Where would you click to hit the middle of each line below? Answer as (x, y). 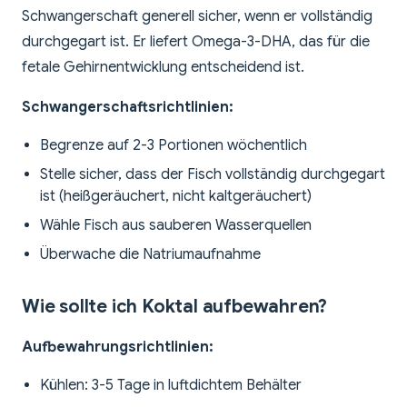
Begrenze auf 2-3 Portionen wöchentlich (174, 146)
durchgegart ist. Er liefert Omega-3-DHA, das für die (196, 42)
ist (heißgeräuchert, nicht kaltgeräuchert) (176, 197)
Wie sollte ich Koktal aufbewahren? (175, 307)
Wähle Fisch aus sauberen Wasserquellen (176, 226)
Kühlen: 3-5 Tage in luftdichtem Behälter (171, 386)
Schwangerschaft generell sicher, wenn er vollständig (197, 17)
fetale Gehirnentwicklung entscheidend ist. (163, 68)
